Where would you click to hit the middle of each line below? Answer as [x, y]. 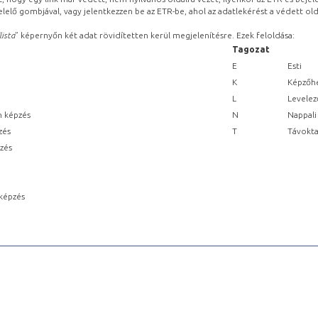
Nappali [302, 114]
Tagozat [251, 49]
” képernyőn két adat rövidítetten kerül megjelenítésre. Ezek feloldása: [155, 35]
